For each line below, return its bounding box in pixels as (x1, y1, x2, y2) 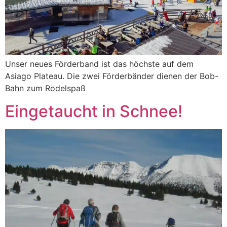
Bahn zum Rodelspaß (5, 83, 86, 94)
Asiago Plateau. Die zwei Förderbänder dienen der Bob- (5, 71, 218, 82)
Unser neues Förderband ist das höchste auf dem (5, 59, 194, 69)
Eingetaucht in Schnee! (5, 101, 182, 121)
